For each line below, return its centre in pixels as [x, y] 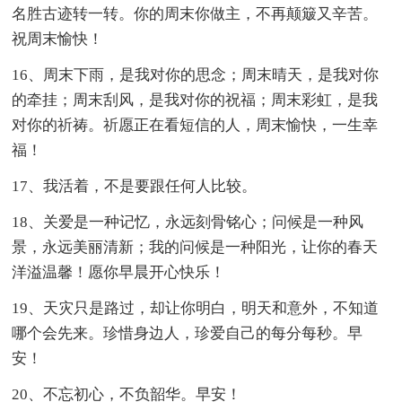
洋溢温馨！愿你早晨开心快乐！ [119, 272]
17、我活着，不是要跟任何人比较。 [135, 186]
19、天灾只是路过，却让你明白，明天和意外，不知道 [196, 308]
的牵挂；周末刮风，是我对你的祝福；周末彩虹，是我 [195, 100]
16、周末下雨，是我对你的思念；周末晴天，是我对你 [196, 74]
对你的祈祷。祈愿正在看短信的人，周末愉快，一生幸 [195, 125]
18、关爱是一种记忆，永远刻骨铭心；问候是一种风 [188, 222]
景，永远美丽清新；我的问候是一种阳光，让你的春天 [195, 247]
